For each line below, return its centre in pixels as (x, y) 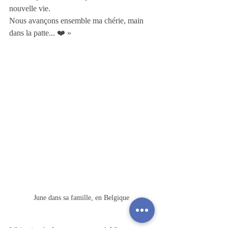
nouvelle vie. (30, 8)
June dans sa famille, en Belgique (81, 198)
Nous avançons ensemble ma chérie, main (77, 21)
